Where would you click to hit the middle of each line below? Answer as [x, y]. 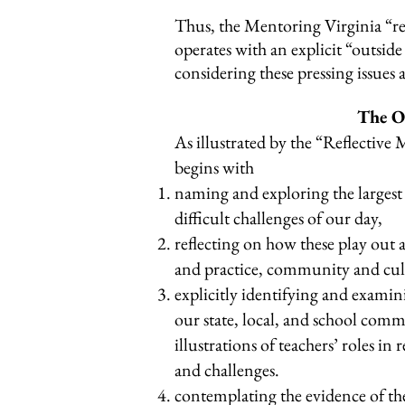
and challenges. [231, 370]
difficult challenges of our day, [282, 218]
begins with [218, 167]
